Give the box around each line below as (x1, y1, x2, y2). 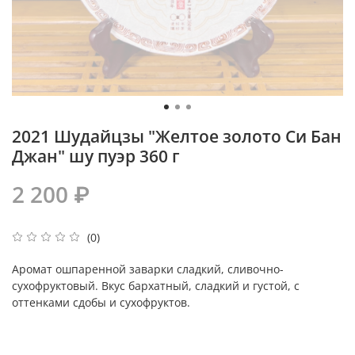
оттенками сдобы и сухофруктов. (12, 295, 190, 311)
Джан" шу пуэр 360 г (12, 144, 180, 167)
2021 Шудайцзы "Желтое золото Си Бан (12, 124, 342, 147)
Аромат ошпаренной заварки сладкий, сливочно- (12, 261, 284, 277)
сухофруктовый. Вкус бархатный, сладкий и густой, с (12, 278, 300, 294)
